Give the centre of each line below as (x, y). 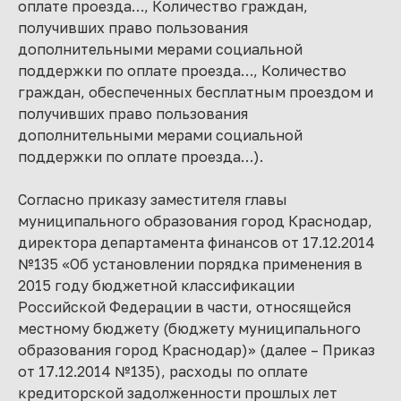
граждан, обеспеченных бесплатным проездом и (196, 92)
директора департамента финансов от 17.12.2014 (196, 243)
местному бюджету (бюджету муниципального (189, 328)
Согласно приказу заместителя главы (153, 200)
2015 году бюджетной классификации (156, 286)
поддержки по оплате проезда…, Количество (182, 71)
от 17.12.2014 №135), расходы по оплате (163, 371)
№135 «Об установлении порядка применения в (190, 264)
